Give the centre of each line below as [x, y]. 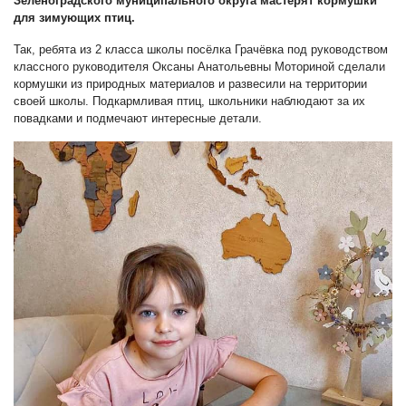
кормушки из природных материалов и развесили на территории [190, 83]
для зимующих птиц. [74, 17]
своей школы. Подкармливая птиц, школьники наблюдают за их [189, 101]
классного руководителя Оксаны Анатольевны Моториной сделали [199, 66]
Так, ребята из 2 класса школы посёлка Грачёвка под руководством [201, 49]
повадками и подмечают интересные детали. [138, 118]
